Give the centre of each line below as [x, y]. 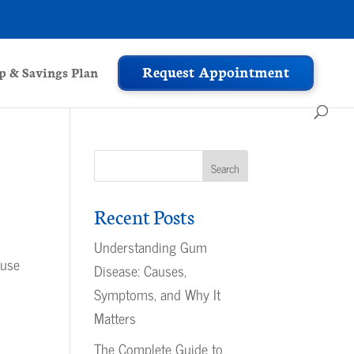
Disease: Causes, [141, 270]
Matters [115, 318]
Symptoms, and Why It [158, 294]
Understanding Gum [151, 247]
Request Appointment [216, 71]
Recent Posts [145, 216]
